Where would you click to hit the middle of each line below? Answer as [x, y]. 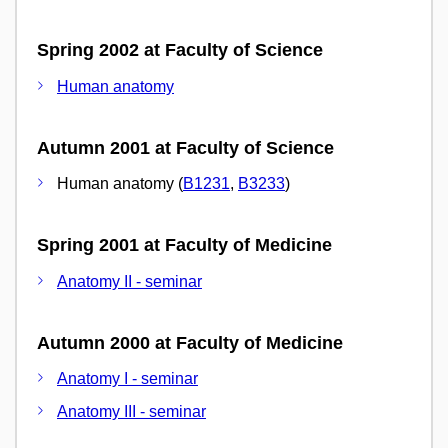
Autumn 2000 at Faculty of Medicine [190, 342]
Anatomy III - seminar [131, 411]
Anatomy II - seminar [129, 281]
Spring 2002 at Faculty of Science [180, 50]
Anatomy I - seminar [127, 378]
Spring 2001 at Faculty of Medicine [184, 245]
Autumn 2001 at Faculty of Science [185, 147]
